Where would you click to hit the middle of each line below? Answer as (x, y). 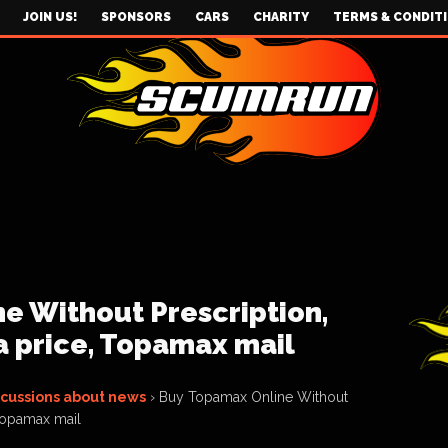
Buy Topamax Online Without (253, 397)
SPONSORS (136, 17)
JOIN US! (50, 17)
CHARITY (281, 17)
